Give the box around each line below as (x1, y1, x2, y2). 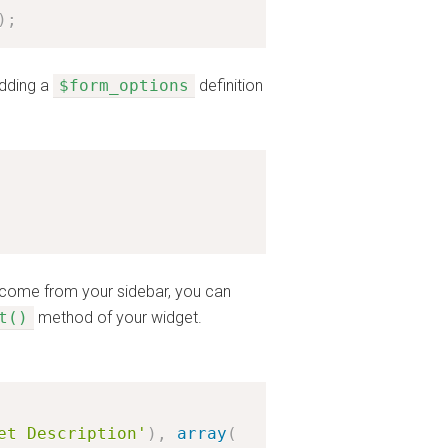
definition (195, 76, 263, 95)
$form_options (59, 76, 189, 95)
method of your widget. (34, 308, 202, 327)
